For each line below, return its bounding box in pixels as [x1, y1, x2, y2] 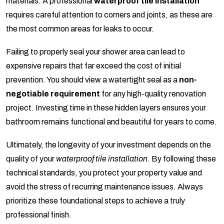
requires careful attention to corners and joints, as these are [6, 10, 212, 19]
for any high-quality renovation [100, 89, 206, 98]
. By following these [147, 154, 216, 163]
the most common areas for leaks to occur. [6, 24, 154, 33]
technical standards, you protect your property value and [6, 168, 202, 177]
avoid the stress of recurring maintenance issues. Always [6, 182, 203, 191]
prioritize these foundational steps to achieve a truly [6, 196, 185, 205]
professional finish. [6, 210, 71, 219]
